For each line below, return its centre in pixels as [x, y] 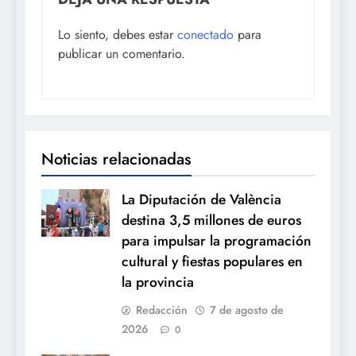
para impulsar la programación [217, 241]
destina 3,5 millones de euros [211, 221]
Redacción [162, 310]
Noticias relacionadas [116, 159]
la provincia [158, 282]
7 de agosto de [247, 310]
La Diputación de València [201, 200]
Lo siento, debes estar [118, 35]
